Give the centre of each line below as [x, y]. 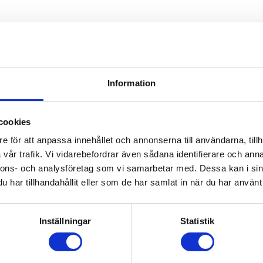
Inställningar [65, 221]
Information [131, 83]
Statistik [197, 221]
